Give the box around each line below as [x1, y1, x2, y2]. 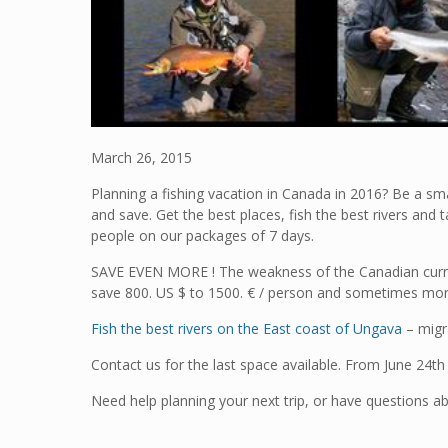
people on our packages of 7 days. [90, 226, 314, 246]
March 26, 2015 [90, 148, 192, 168]
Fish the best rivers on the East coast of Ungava [90, 319, 406, 339]
